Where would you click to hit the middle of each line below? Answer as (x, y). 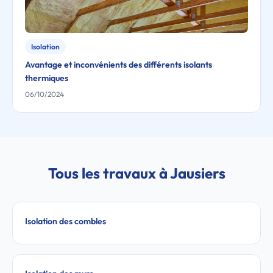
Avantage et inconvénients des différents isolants (119, 65)
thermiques (47, 78)
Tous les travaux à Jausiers (136, 173)
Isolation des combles (66, 221)
